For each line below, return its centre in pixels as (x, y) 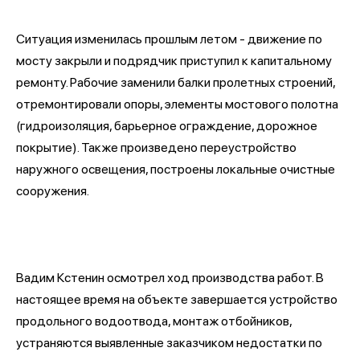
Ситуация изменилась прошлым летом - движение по (169, 39)
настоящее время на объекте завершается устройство (177, 299)
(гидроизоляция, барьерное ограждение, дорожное (167, 125)
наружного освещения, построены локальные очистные (176, 169)
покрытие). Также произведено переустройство (156, 147)
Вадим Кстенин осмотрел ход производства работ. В (170, 277)
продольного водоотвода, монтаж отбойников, (154, 321)
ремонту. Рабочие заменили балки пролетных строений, (176, 82)
